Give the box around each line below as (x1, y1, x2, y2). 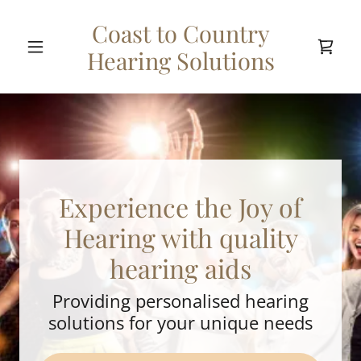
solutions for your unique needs (48, 310, 313, 334)
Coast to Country (91, 18, 270, 48)
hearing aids (110, 251, 251, 285)
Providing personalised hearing (52, 288, 309, 313)
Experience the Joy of (59, 189, 302, 224)
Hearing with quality (63, 220, 298, 255)
